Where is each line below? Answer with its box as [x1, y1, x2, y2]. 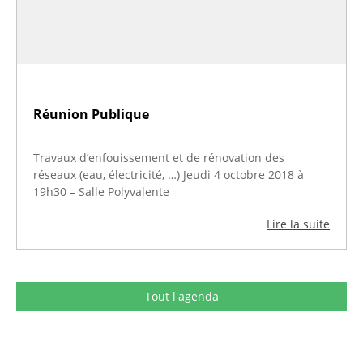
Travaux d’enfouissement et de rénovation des [33, 150, 284, 166]
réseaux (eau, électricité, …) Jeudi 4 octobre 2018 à [33, 167, 304, 183]
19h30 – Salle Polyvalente [33, 184, 169, 200]
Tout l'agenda [144, 288, 219, 305]
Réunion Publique [33, 105, 149, 124]
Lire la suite [267, 216, 330, 233]
